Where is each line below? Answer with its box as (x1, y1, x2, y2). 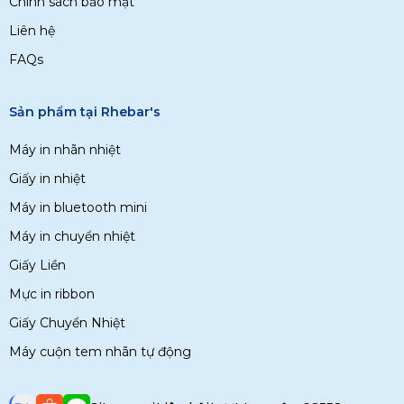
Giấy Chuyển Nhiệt (9, 315, 125, 331)
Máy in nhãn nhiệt (9, 142, 121, 158)
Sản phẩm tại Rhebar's (9, 104, 161, 120)
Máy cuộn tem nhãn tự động (9, 344, 191, 360)
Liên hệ (9, 23, 55, 39)
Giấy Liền (9, 257, 66, 273)
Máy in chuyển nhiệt (9, 228, 135, 244)
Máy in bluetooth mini (9, 199, 147, 216)
